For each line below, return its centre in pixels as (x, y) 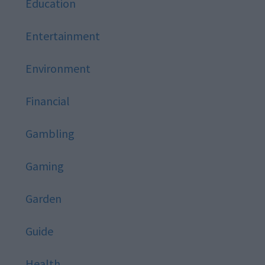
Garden (43, 198)
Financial (47, 101)
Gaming (44, 166)
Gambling (50, 133)
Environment (58, 68)
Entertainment (62, 35)
